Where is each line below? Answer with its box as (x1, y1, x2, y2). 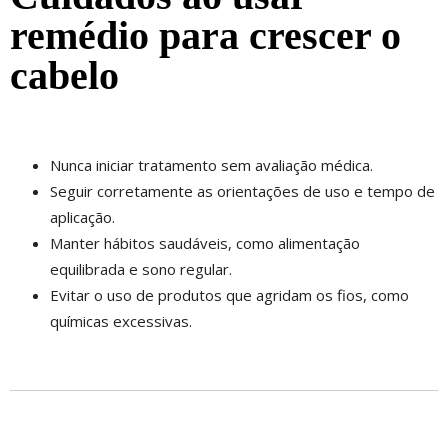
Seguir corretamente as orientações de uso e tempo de (50, 180, 435, 201)
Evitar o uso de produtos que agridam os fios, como (50, 284, 409, 305)
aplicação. (50, 206, 115, 227)
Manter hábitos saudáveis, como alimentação (50, 232, 360, 253)
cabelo (10, 52, 119, 98)
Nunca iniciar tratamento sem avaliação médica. (50, 154, 373, 175)
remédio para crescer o (10, 12, 401, 58)
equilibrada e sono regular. (50, 258, 232, 279)
